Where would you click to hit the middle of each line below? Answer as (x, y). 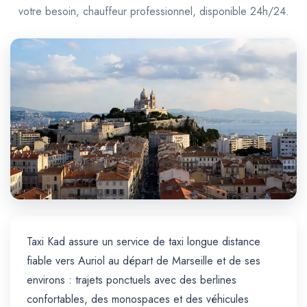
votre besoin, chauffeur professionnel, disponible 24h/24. (153, 11)
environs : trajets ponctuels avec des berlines (132, 280)
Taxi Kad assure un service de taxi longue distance (144, 242)
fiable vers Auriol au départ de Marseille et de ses (144, 261)
